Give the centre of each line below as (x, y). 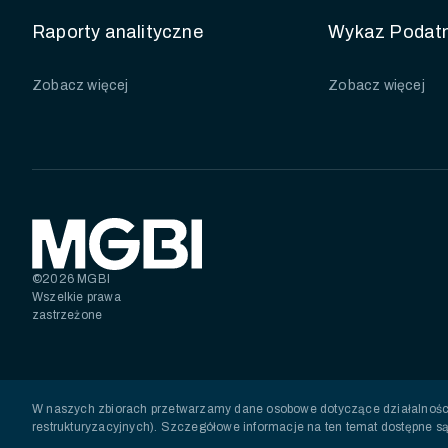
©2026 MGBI (71, 279)
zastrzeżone (67, 315)
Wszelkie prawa (76, 297)
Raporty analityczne (117, 32)
